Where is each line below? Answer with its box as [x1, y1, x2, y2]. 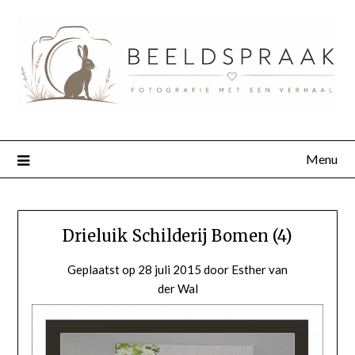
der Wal [157, 281, 198, 296]
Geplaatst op [67, 261, 138, 277]
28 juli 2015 [138, 261, 201, 277]
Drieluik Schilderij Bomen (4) [63, 225, 292, 246]
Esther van [231, 261, 288, 277]
